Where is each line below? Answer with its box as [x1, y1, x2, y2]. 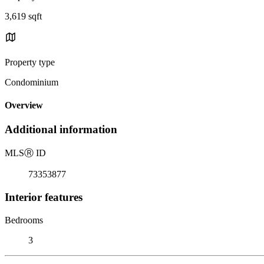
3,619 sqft [5, 11, 42, 21]
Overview [5, 100, 43, 111]
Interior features [5, 190, 82, 203]
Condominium [5, 77, 58, 87]
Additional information [5, 123, 117, 136]
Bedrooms [5, 214, 43, 225]
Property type [5, 57, 55, 67]
